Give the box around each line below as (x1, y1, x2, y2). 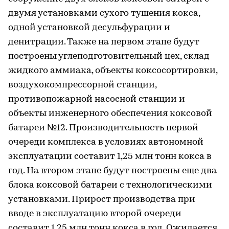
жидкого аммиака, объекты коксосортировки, (8, 65, 217, 76)
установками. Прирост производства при (8, 194, 195, 204)
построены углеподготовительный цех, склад (8, 51, 210, 61)
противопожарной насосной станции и (8, 94, 185, 104)
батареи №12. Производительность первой (8, 123, 198, 133)
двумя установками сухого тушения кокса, (8, 8, 200, 18)
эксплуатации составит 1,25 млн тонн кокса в (8, 151, 212, 162)
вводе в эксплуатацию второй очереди (8, 209, 181, 219)
